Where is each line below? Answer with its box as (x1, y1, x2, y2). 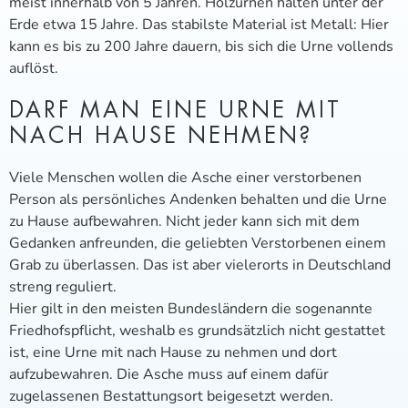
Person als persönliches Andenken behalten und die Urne (9, 189, 387, 209)
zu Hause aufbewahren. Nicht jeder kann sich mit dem (9, 211, 360, 231)
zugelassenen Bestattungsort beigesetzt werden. (9, 386, 333, 406)
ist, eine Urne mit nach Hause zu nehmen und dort (9, 342, 337, 362)
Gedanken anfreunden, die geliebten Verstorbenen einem (9, 233, 386, 253)
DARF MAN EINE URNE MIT (9, 99, 342, 121)
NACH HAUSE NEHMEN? (9, 125, 312, 147)
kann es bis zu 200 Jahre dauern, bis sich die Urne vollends (9, 36, 393, 56)
